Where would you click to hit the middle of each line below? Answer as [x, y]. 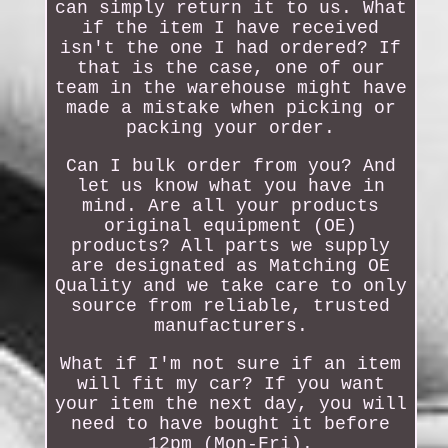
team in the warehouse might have [230, 88]
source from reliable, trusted [231, 306]
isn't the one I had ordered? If [231, 48]
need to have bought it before [231, 424]
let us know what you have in [230, 186]
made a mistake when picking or [230, 108]
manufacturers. [230, 326]
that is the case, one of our [230, 68]
